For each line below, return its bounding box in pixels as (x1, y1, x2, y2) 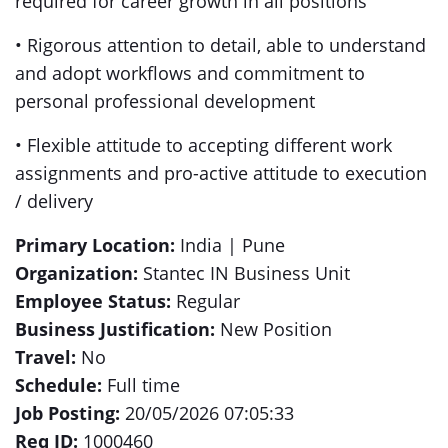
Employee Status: (15, 289, 171, 313)
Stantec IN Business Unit (138, 261, 350, 285)
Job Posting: (15, 401, 120, 425)
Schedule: (15, 373, 102, 397)
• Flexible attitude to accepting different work (15, 133, 392, 157)
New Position (215, 317, 332, 341)
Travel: (15, 345, 76, 369)
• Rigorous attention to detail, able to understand (15, 33, 426, 57)
